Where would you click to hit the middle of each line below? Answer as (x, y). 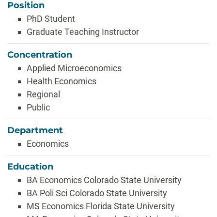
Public (38, 107)
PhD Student (51, 19)
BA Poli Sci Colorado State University (97, 193)
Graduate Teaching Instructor (83, 32)
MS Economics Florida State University (101, 206)
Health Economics (62, 81)
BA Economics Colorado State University (104, 180)
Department (35, 130)
